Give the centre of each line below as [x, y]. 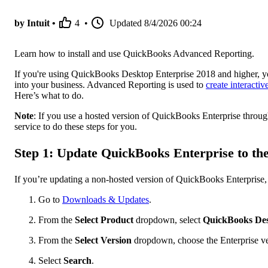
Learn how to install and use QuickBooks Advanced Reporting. [134, 54]
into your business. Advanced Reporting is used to [110, 85]
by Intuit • [35, 23]
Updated [126, 23]
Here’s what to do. [49, 96]
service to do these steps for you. [76, 127]
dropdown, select [168, 220]
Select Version [103, 240]
